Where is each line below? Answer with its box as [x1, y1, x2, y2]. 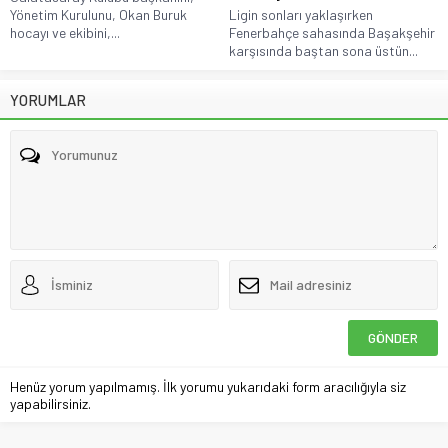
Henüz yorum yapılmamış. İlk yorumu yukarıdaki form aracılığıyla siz [10, 377, 406, 395]
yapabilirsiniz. [10, 394, 91, 412]
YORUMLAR [10, 90, 86, 109]
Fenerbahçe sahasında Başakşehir [229, 23, 435, 41]
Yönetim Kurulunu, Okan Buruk [10, 5, 187, 23]
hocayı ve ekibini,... [10, 23, 120, 41]
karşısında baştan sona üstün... [229, 41, 418, 59]
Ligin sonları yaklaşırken [229, 5, 373, 23]
